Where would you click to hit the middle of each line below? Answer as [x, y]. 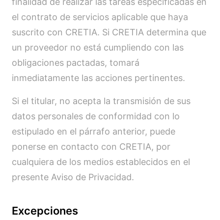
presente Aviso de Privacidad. [73, 177]
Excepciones [45, 211]
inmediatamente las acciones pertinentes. [98, 78]
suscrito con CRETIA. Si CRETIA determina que [109, 32]
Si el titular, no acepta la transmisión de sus [101, 101]
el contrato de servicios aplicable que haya [100, 17]
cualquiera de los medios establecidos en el [101, 162]
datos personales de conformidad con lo [96, 116]
